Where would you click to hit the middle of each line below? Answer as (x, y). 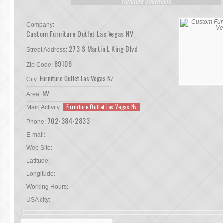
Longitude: (41, 174)
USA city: (38, 200)
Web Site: (39, 148)
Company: (40, 25)
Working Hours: (47, 187)
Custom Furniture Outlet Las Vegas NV (80, 34)
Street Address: (47, 50)
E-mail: (36, 135)
